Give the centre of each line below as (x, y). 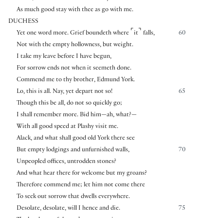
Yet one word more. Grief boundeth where (73, 33)
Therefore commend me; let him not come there (81, 185)
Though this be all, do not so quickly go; (69, 103)
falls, (148, 33)
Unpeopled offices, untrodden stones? (66, 162)
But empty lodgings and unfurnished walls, (73, 150)
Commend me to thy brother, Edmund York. (75, 80)
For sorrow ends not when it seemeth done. (74, 68)
